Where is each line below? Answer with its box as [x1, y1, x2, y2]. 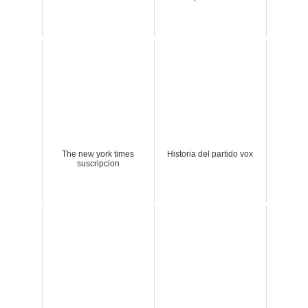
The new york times [62, 149, 135, 159]
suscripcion [76, 159, 120, 169]
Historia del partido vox [167, 149, 254, 159]
